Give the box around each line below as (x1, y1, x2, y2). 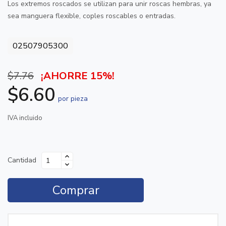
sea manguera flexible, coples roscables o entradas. (8, 11, 176, 21)
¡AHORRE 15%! (41, 69, 115, 83)
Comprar (52, 182, 99, 198)
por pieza (58, 94, 88, 103)
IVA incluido (8, 114, 42, 123)
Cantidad (8, 155, 36, 165)
